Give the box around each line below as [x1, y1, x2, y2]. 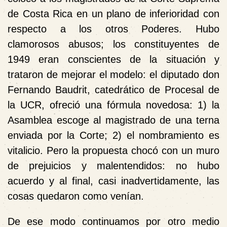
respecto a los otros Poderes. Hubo [8, 23, 219, 34]
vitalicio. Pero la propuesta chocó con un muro [8, 144, 219, 156]
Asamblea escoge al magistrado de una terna [8, 114, 219, 126]
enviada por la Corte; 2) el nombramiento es [8, 129, 219, 141]
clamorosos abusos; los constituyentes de [8, 38, 219, 50]
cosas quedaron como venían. [8, 190, 144, 202]
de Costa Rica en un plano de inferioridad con [8, 8, 219, 19]
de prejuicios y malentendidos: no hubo [8, 160, 219, 171]
